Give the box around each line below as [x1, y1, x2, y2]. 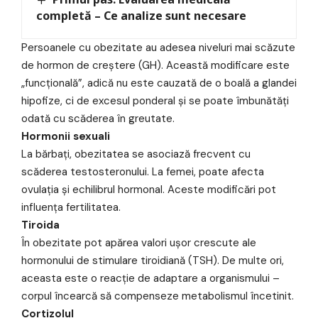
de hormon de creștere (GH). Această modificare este [21, 57, 290, 72]
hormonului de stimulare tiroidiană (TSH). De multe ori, [21, 253, 284, 268]
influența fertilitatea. [21, 199, 121, 214]
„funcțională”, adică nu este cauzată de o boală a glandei [21, 75, 297, 90]
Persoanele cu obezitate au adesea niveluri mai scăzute [21, 40, 295, 55]
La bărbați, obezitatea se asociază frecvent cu [21, 146, 251, 161]
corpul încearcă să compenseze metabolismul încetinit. [21, 288, 294, 303]
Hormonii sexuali [21, 128, 110, 143]
